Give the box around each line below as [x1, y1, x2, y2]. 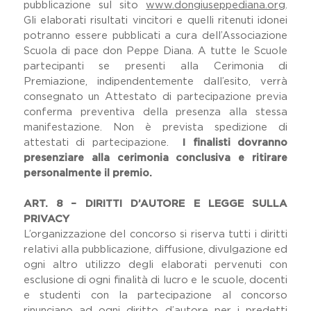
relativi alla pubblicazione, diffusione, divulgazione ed [23, 244, 288, 255]
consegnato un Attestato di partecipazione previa [23, 92, 288, 102]
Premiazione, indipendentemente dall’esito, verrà [23, 76, 288, 87]
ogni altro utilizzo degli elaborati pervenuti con [23, 260, 288, 270]
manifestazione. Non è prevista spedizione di [23, 122, 288, 133]
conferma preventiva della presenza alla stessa [23, 107, 288, 117]
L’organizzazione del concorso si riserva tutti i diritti [23, 229, 288, 239]
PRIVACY [23, 214, 69, 224]
